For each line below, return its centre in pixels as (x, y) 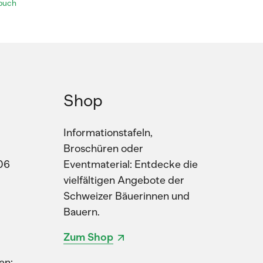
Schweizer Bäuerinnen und (127, 196)
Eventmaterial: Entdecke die (131, 164)
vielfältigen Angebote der (124, 180)
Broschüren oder (103, 149)
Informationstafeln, (108, 133)
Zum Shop (88, 237)
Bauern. (82, 212)
